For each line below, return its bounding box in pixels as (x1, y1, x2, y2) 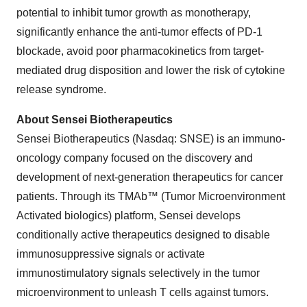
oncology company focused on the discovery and (16, 152, 253, 164)
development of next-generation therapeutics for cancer (16, 171, 283, 183)
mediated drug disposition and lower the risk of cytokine (16, 64, 285, 76)
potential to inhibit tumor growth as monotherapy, (16, 7, 251, 19)
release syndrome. (16, 84, 106, 95)
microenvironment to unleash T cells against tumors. (16, 286, 269, 298)
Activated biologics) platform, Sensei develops (16, 210, 241, 221)
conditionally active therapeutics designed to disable (16, 229, 270, 241)
